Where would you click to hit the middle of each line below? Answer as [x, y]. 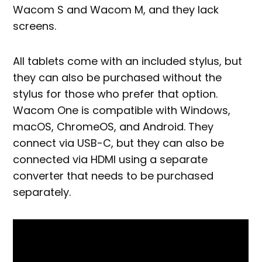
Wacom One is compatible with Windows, [122, 110]
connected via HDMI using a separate [111, 159]
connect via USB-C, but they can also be [119, 143]
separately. [42, 192]
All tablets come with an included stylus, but [128, 61]
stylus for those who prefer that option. [116, 94]
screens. [35, 26]
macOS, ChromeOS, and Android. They [113, 126]
